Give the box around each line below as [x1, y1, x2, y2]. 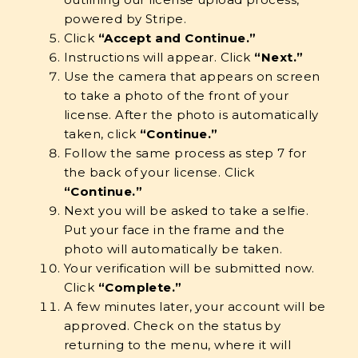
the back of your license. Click [64, 165, 255, 180]
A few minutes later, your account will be [64, 299, 326, 314]
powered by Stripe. [64, 11, 187, 26]
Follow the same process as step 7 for [64, 145, 307, 161]
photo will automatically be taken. [64, 241, 283, 257]
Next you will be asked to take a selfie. [64, 203, 309, 218]
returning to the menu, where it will [64, 337, 292, 352]
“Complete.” [97, 280, 182, 295]
